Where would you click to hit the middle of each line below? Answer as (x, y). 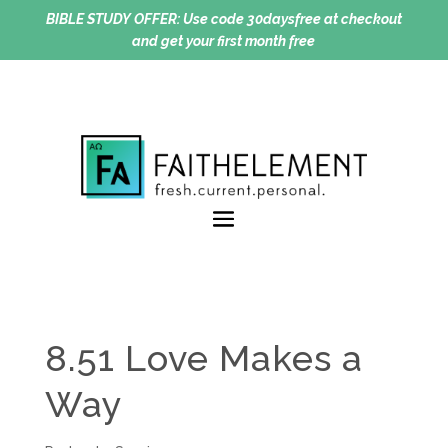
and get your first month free (224, 41)
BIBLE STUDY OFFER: (112, 19)
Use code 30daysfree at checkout (290, 19)
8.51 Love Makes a (203, 357)
